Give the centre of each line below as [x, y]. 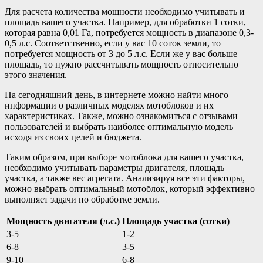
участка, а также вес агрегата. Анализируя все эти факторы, [125, 178]
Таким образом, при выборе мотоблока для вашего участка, [124, 157]
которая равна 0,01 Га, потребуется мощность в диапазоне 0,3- [129, 33]
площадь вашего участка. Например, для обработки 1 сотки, [125, 22]
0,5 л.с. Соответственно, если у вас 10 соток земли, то [113, 43]
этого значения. [36, 75]
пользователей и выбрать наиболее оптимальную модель [119, 127]
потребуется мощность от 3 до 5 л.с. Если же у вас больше [121, 54]
